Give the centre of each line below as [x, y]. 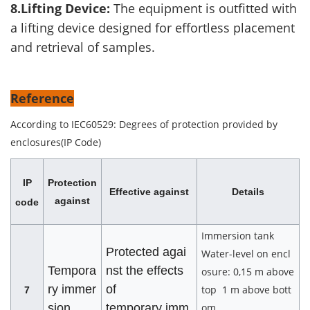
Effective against [149, 192]
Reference [42, 99]
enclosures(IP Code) [56, 143]
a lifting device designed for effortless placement [153, 28]
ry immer [72, 290]
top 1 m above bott [246, 290]
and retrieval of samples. [83, 47]
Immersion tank [240, 236]
